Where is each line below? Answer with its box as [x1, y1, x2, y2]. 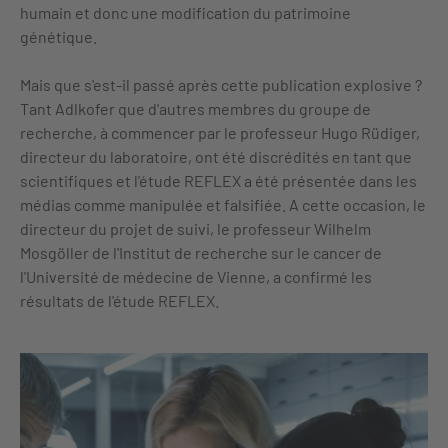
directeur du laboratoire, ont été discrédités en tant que [20, 147, 412, 166]
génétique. [20, 27, 97, 46]
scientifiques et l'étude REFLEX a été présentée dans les [20, 171, 417, 190]
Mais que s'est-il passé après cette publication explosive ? [20, 75, 422, 94]
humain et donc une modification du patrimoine [20, 3, 351, 22]
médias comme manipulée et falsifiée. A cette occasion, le [20, 195, 426, 214]
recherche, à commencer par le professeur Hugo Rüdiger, [20, 123, 420, 142]
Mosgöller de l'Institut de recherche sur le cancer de [20, 243, 382, 262]
